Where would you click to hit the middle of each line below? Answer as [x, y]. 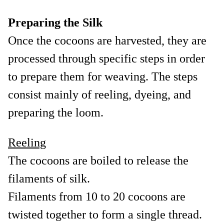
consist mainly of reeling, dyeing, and [99, 94]
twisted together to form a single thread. [105, 214]
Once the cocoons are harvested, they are [107, 40]
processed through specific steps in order [106, 58]
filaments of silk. [49, 178]
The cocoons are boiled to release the [98, 160]
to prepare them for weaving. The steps [103, 76]
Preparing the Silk [55, 22]
